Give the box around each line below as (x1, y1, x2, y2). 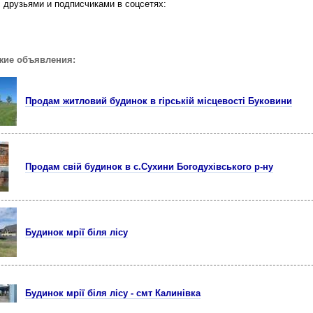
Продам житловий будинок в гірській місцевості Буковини (25, 96, 292, 106)
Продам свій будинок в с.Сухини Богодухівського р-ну (25, 161, 273, 172)
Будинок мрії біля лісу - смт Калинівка (25, 288, 201, 298)
